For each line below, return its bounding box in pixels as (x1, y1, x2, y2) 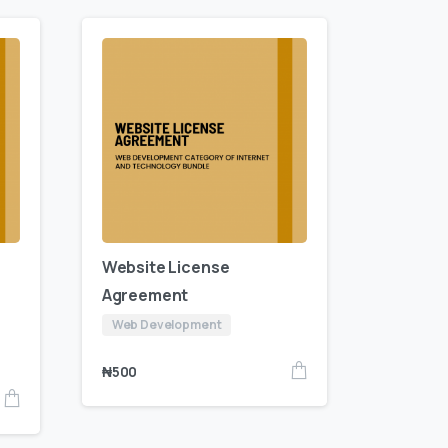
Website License (101, 256, 230, 279)
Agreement (101, 284, 189, 307)
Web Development (111, 316, 222, 334)
